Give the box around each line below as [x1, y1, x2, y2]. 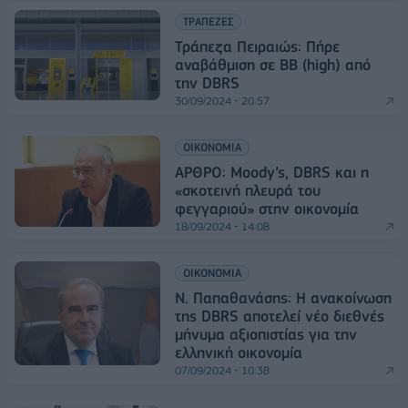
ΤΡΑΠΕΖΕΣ [183, 15, 233, 29]
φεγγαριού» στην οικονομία [175, 199, 359, 219]
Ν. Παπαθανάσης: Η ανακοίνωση [175, 289, 392, 308]
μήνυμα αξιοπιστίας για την [175, 325, 357, 344]
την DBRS [175, 74, 240, 93]
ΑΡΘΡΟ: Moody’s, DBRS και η [175, 163, 369, 182]
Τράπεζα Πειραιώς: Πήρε [175, 37, 340, 56]
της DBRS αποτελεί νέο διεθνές [175, 307, 384, 326]
